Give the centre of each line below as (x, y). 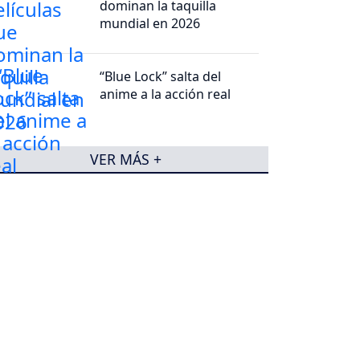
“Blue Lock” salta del (161, 77)
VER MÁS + (125, 160)
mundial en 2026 (150, 24)
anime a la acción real (166, 94)
